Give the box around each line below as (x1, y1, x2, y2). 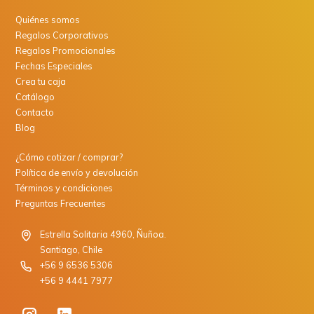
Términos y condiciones (15, 182, 114, 193)
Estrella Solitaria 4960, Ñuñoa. (40, 228, 167, 240)
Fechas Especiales (15, 60, 93, 71)
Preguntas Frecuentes (15, 197, 107, 209)
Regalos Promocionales (15, 44, 116, 56)
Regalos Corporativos (15, 29, 109, 41)
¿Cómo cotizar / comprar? (15, 151, 123, 163)
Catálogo (15, 90, 55, 102)
